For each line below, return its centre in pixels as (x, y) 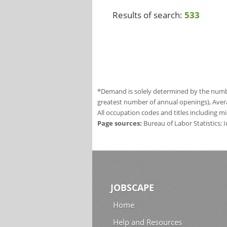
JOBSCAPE (132, 188)
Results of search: (148, 15)
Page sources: (120, 123)
